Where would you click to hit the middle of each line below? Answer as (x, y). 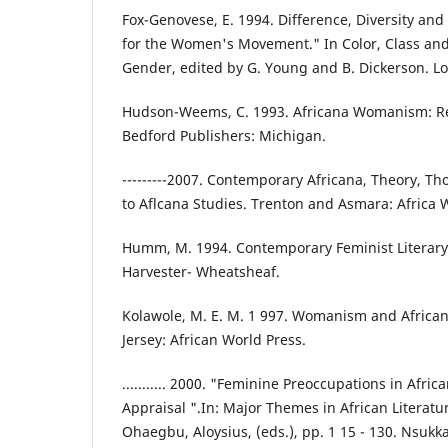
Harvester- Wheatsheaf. (201, 272)
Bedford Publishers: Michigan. (224, 136)
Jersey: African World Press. (214, 340)
